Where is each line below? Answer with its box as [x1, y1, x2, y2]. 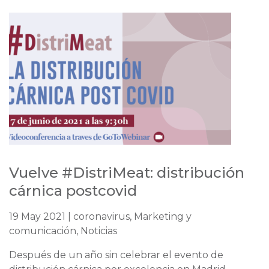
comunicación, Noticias [9, 225, 117, 237]
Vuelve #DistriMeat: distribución [9, 164, 244, 182]
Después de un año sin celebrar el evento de [9, 249, 223, 261]
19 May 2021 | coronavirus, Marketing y [9, 211, 192, 223]
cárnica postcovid [9, 182, 137, 200]
